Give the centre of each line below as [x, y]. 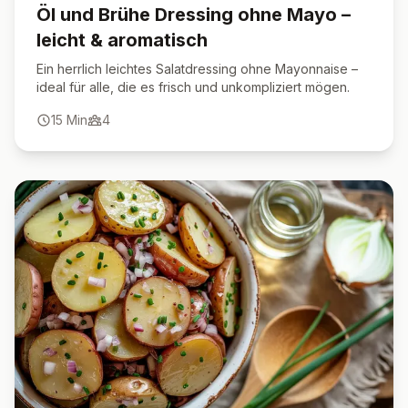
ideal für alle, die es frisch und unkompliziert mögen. [193, 87]
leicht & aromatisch [122, 40]
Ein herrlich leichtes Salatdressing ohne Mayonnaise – [197, 69]
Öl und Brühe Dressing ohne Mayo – [194, 15]
